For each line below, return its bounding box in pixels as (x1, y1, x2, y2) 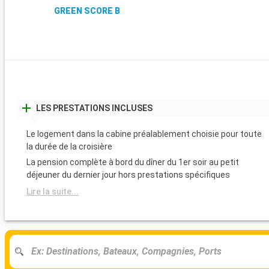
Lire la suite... (26, 186, 79, 196)
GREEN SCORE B (54, 6, 121, 16)
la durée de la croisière (26, 141, 112, 151)
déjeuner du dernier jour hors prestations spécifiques (26, 169, 230, 180)
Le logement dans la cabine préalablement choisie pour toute (26, 128, 262, 139)
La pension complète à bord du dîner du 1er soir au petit (26, 157, 239, 167)
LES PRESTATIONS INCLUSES (36, 103, 153, 113)
